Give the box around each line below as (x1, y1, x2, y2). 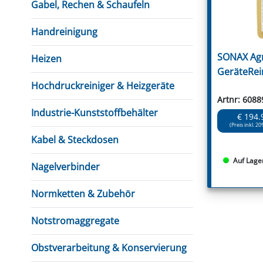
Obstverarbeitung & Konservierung (31, 241, 187, 254)
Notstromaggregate (31, 214, 119, 227)
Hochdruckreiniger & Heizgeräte (31, 79, 174, 92)
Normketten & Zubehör (31, 187, 135, 200)
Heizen (31, 52, 62, 65)
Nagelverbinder (31, 160, 100, 173)
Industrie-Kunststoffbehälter (31, 106, 158, 119)
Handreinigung (31, 25, 97, 38)
